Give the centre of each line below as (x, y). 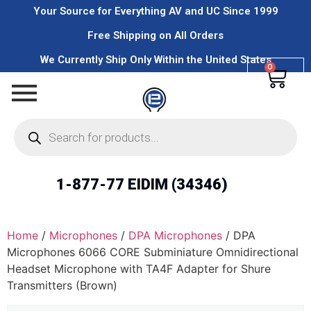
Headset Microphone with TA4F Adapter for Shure (139, 269)
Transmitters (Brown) (62, 285)
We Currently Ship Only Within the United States (155, 60)
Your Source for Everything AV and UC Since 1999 (155, 11)
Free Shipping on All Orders (155, 35)
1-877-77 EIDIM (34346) (142, 184)
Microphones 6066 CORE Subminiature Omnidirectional (153, 252)
